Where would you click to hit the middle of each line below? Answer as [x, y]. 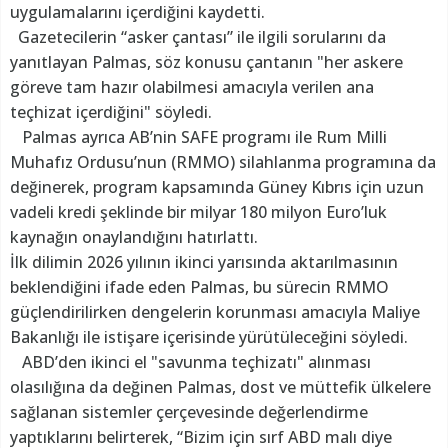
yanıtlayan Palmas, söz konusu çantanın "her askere [206, 62]
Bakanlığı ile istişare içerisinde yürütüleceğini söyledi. [209, 337]
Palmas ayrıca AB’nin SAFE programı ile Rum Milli [198, 137]
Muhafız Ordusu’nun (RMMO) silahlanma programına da [223, 162]
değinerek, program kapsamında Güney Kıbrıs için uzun [217, 187]
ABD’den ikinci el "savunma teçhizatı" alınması [190, 362]
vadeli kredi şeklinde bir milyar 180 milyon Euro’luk [198, 212]
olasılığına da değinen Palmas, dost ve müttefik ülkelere [220, 387]
